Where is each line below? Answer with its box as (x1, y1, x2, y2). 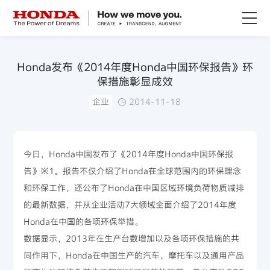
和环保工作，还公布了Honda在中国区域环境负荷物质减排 (24, 183, 245, 193)
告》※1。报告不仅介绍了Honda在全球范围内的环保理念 (24, 166, 242, 176)
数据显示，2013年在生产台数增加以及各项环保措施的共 (24, 233, 240, 243)
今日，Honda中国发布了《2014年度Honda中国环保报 (24, 149, 234, 159)
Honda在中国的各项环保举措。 (24, 216, 143, 227)
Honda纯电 (13, 86, 57, 96)
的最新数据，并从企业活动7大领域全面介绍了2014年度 (24, 199, 237, 210)
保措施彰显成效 (97, 75, 173, 88)
